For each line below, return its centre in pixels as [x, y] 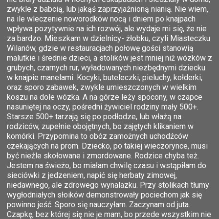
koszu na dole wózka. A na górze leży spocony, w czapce [105, 97]
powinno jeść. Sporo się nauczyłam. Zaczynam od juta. [99, 204]
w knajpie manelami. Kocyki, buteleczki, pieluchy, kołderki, [105, 77]
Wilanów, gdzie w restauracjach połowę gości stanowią [100, 48]
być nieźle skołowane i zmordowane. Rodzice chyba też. [103, 155]
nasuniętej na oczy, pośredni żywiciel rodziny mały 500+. [103, 107]
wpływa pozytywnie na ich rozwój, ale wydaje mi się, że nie [107, 28]
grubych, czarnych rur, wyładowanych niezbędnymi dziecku [106, 67]
